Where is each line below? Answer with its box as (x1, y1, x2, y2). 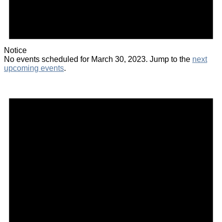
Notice (4, 46, 27, 55)
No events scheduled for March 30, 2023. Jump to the (4, 55, 192, 63)
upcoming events (4, 63, 64, 72)
